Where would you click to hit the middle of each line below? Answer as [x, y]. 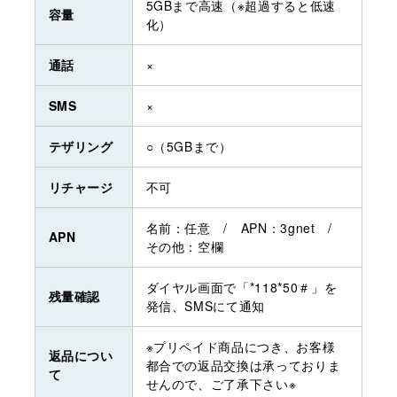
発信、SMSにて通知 [205, 305]
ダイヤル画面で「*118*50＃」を [241, 287]
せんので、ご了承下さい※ [221, 383]
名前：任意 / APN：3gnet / [245, 227]
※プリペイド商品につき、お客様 [241, 346]
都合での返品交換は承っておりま [243, 365]
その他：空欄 [185, 246]
